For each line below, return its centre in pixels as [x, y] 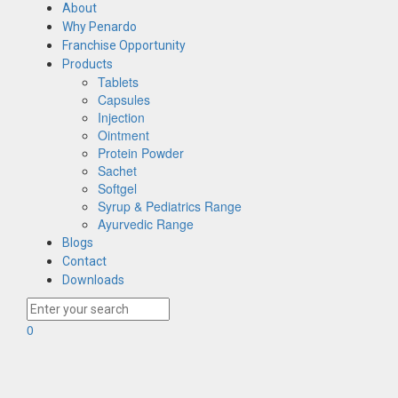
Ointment [123, 135]
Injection [121, 117]
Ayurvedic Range [146, 223]
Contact [84, 261]
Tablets [118, 81]
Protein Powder [141, 152]
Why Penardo [99, 26]
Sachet [117, 170]
